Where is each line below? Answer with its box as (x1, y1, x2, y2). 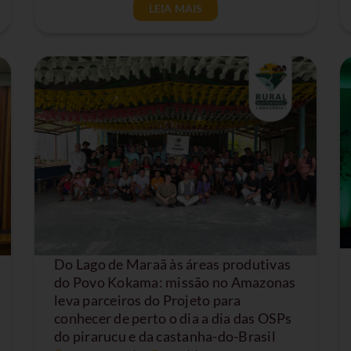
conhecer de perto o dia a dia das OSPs (54, 309, 292, 327)
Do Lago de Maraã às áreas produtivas (54, 255, 291, 273)
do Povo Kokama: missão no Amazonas (54, 273, 296, 291)
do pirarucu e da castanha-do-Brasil (54, 327, 276, 346)
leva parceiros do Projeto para (54, 291, 241, 309)
